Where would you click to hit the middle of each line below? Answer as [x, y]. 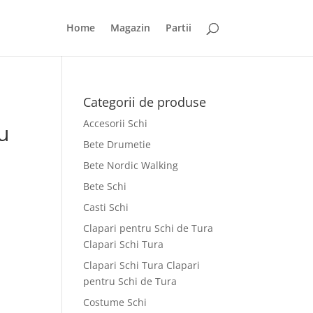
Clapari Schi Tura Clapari [142, 265]
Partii [178, 28]
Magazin [130, 28]
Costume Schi [115, 302]
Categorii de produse [145, 102]
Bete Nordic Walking [131, 165]
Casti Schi [106, 207]
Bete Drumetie [117, 144]
